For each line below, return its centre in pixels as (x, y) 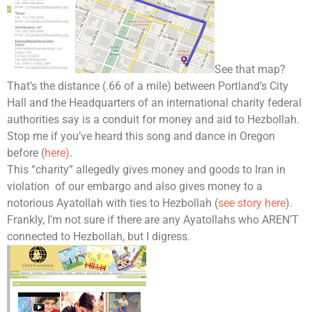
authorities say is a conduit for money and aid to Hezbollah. (153, 120)
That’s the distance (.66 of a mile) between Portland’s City (148, 86)
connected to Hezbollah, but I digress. (99, 237)
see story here (252, 203)
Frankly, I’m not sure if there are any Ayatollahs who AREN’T (153, 220)
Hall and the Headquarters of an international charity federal (154, 103)
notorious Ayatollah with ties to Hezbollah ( (112, 203)
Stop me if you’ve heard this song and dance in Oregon (141, 136)
